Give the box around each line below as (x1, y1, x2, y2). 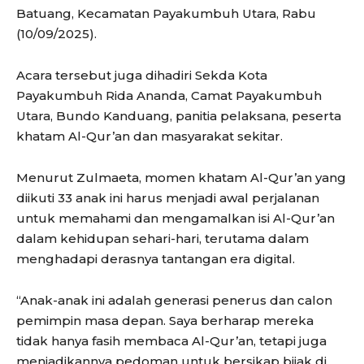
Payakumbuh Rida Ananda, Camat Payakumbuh (16, 87, 322, 103)
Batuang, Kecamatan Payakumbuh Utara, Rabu (16, 5, 316, 21)
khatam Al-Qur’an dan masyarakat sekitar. (16, 128, 283, 144)
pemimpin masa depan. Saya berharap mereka (16, 312, 314, 328)
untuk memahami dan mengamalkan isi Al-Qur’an (16, 210, 335, 226)
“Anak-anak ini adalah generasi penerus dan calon (16, 292, 332, 308)
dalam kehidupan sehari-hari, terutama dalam (16, 230, 309, 246)
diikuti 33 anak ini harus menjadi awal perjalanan (16, 189, 319, 206)
